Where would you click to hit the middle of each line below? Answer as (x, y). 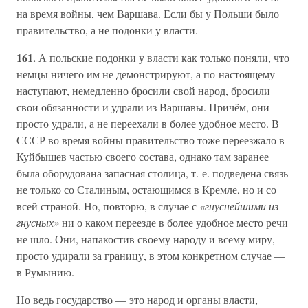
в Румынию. (45, 272)
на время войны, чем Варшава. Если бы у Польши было (148, 13)
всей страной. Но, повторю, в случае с (108, 206)
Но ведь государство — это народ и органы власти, (137, 299)
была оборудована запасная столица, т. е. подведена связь (152, 173)
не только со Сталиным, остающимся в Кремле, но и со (146, 189)
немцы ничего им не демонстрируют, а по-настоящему (146, 74)
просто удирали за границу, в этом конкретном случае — (151, 255)
